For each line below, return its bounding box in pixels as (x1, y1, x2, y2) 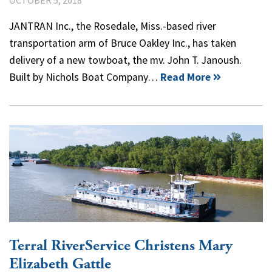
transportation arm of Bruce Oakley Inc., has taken (9, 36, 236, 50)
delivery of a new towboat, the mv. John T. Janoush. (9, 53, 242, 67)
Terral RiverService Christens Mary (9, 236, 233, 256)
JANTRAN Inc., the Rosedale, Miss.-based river (9, 19, 216, 33)
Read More (160, 70, 211, 84)
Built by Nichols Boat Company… (9, 70, 160, 84)
